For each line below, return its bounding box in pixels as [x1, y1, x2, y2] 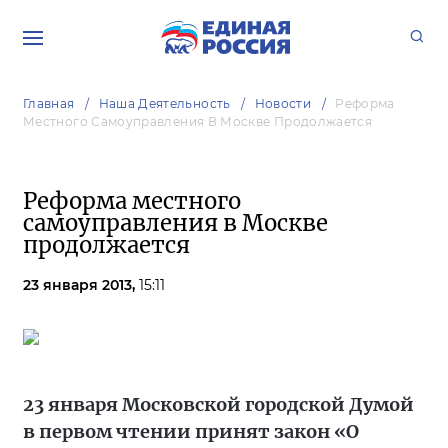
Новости [254, 96, 312, 111]
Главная [23, 96, 75, 111]
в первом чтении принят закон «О [23, 420, 359, 443]
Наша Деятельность [98, 96, 231, 111]
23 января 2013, [23, 276, 139, 294]
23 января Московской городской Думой [23, 393, 414, 416]
